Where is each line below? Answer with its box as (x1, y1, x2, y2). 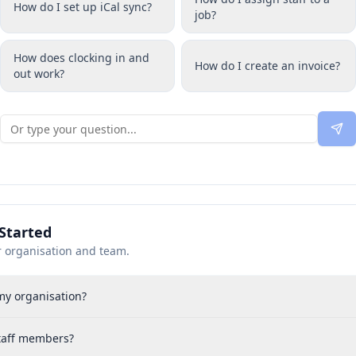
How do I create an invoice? (195, 58, 340, 73)
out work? (14, 66, 64, 81)
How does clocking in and (14, 50, 149, 65)
